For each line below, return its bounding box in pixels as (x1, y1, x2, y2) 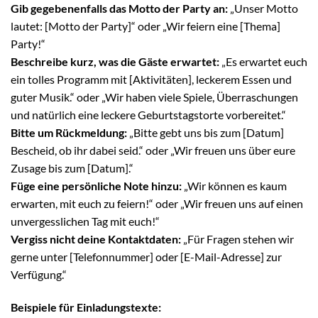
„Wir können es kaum (182, 179, 287, 193)
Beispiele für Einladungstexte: (11, 300, 161, 314)
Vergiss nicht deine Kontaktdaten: (11, 232, 181, 246)
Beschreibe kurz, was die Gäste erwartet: (11, 55, 219, 69)
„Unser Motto (228, 1, 298, 16)
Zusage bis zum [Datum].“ (11, 161, 133, 175)
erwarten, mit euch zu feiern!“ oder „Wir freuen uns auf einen (11, 197, 303, 211)
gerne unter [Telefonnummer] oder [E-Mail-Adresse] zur (11, 250, 282, 264)
